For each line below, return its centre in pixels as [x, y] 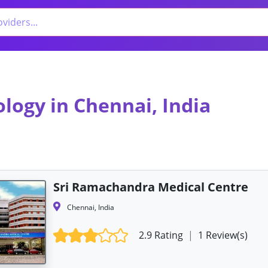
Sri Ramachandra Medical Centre [150, 187]
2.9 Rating [162, 235]
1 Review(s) [222, 235]
